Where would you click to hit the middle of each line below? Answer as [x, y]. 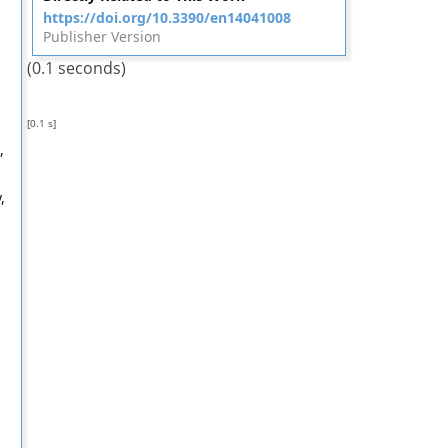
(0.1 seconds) [76, 68]
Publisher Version [101, 36]
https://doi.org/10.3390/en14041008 [166, 17]
